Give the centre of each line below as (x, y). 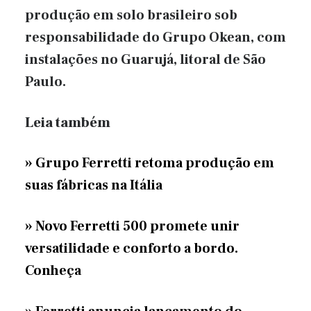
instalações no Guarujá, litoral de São (145, 60)
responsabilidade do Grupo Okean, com (155, 38)
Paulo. (45, 82)
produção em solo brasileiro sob (131, 16)
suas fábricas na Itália (94, 186)
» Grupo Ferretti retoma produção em (150, 163)
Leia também (68, 123)
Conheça (53, 270)
